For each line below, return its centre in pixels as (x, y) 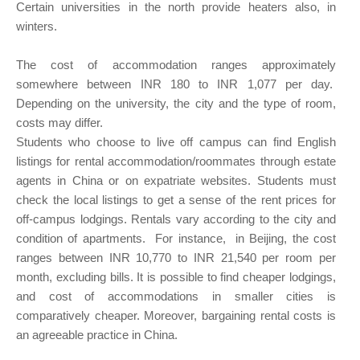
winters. (37, 27)
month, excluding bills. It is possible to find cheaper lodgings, (176, 277)
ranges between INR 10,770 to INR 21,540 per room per (176, 258)
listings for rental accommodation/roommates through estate (176, 162)
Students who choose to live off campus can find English (176, 142)
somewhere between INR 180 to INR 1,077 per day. (176, 84)
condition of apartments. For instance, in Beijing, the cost (176, 239)
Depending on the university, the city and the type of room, (176, 104)
